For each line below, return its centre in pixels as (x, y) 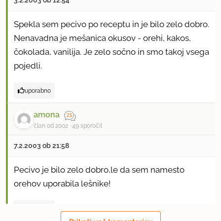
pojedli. (28, 65)
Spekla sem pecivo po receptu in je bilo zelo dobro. (111, 24)
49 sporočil (87, 126)
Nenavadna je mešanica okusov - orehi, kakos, (102, 38)
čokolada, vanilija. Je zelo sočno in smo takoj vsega (111, 52)
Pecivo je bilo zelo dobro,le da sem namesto (99, 170)
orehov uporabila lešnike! (62, 184)
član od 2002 (51, 126)
